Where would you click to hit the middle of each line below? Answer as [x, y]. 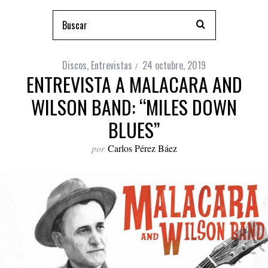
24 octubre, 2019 [174, 65]
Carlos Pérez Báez [142, 148]
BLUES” [134, 130]
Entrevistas [112, 65]
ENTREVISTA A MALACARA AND [134, 84]
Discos [74, 65]
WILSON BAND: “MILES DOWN [134, 107]
